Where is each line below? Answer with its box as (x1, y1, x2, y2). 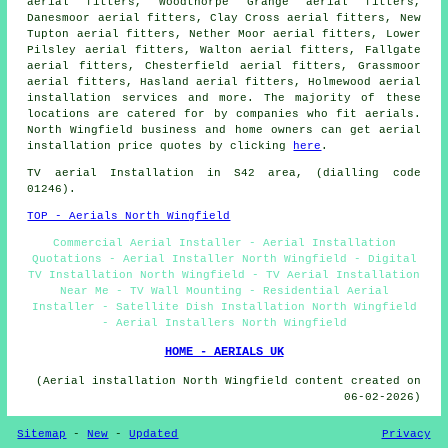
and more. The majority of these (177, 91, 421, 104)
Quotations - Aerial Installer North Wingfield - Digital (31, 252, 417, 265)
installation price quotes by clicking (27, 139, 294, 152)
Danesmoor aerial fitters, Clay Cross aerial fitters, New (27, 11, 421, 24)
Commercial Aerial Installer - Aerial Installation (52, 236, 396, 249)
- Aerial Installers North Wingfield (101, 316, 347, 329)
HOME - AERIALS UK (164, 344, 284, 359)
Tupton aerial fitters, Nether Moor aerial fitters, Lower (27, 27, 421, 40)
